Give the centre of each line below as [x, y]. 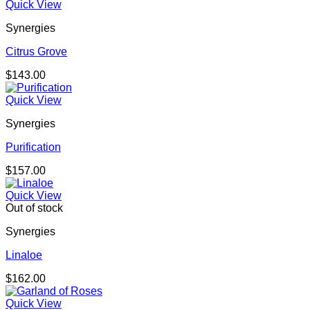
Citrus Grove [36, 52]
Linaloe [24, 255]
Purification [33, 147]
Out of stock [34, 208]
